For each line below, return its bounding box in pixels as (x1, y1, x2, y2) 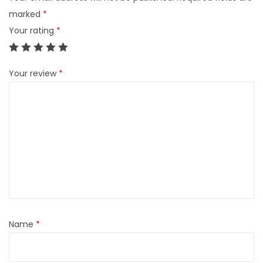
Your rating (9, 25, 56, 36)
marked (9, 8, 43, 20)
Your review (9, 68, 59, 79)
